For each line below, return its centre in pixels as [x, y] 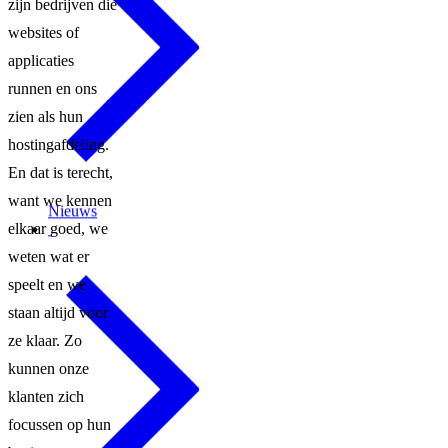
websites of [43, 32]
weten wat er [48, 256]
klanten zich [46, 396]
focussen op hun [59, 424]
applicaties [41, 60]
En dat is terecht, [60, 172]
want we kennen [60, 200]
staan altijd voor [58, 312]
